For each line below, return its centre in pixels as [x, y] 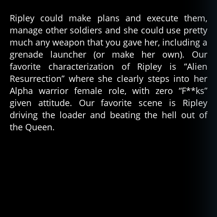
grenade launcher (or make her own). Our [108, 54]
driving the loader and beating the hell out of [108, 115]
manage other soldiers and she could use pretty [108, 30]
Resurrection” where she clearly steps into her [108, 78]
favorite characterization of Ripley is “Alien [108, 66]
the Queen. [32, 127]
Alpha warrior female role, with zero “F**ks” [108, 90]
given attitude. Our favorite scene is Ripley [108, 102]
